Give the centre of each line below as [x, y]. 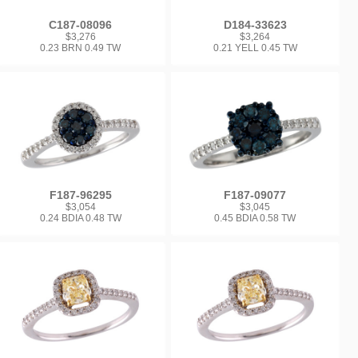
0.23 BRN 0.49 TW [81, 48]
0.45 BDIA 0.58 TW [255, 219]
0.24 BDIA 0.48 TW [80, 219]
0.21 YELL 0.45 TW [255, 48]
